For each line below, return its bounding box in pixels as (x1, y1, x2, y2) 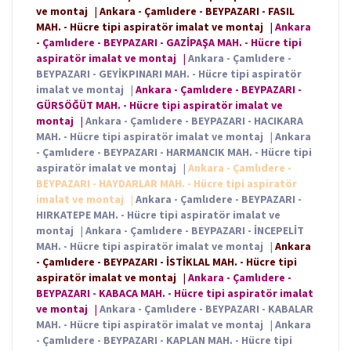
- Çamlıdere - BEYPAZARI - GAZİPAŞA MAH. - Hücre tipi (36, 35, 302, 50)
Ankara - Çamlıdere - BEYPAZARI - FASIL (100, 4, 295, 19)
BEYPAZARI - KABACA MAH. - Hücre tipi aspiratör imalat (36, 286, 313, 301)
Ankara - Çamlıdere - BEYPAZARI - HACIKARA (85, 114, 303, 128)
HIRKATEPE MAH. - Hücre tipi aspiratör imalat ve (36, 208, 280, 223)
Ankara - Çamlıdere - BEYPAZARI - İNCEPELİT (85, 223, 304, 238)
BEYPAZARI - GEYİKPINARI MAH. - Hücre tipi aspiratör (36, 67, 302, 81)
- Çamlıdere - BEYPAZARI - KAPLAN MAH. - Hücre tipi (36, 333, 292, 348)
